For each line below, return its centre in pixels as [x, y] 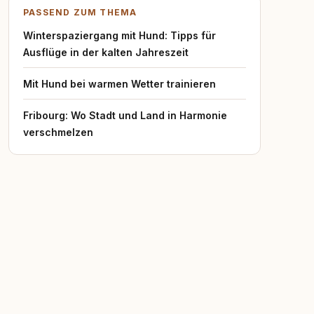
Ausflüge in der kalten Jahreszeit [106, 52]
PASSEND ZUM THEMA [80, 12]
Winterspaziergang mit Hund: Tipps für [120, 35]
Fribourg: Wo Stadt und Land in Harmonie [125, 115]
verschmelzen [58, 132]
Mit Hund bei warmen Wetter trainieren [120, 84]
